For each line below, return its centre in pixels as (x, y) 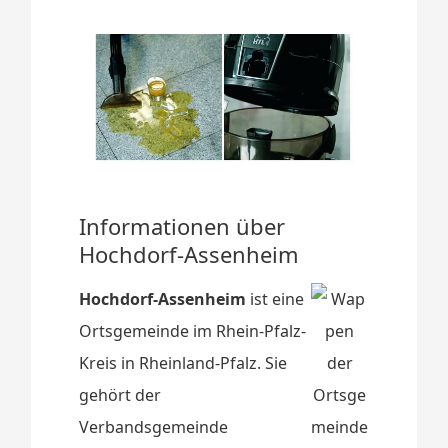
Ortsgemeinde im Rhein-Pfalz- (193, 330)
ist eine (275, 298)
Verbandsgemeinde (154, 426)
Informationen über (182, 225)
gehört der (120, 394)
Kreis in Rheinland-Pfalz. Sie (183, 362)
